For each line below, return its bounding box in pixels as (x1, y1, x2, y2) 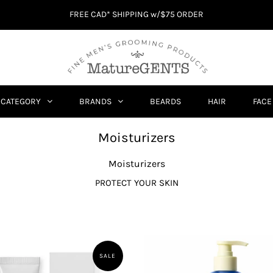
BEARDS (149, 96, 181, 107)
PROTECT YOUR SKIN (94, 177, 179, 189)
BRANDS (79, 96, 112, 107)
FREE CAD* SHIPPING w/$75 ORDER (69, 9, 204, 19)
